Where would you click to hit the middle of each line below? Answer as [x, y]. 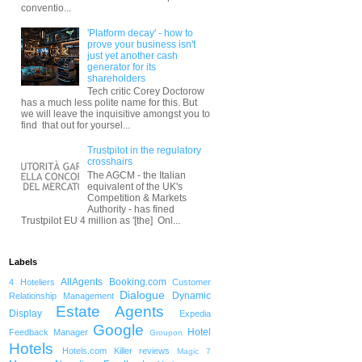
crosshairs [109, 162]
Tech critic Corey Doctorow [145, 92]
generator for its [121, 67]
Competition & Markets [137, 198]
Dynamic [192, 296]
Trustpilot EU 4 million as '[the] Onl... [101, 220]
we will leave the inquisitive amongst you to [116, 114]
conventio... [46, 8]
